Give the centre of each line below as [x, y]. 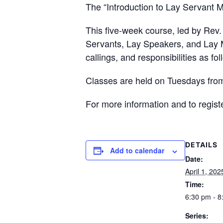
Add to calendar [137, 151]
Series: [197, 216]
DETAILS [201, 145]
